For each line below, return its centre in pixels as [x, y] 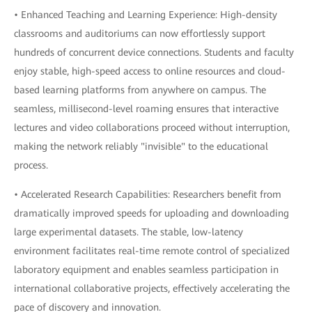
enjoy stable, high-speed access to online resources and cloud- [150, 71]
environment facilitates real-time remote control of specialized [152, 251]
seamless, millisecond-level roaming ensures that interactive [146, 109]
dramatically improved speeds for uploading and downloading [151, 213]
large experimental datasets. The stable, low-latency [128, 232]
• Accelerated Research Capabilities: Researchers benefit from [148, 194]
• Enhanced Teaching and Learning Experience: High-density [146, 15]
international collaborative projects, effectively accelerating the [152, 288]
